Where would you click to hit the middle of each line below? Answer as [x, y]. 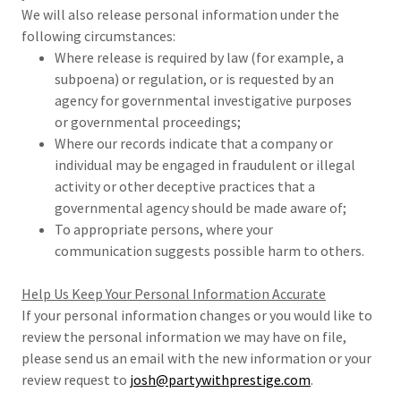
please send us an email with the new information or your [196, 358]
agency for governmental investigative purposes [203, 100]
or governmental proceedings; [147, 122]
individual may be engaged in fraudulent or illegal [205, 165]
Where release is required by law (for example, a [199, 57]
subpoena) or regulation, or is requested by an [194, 79]
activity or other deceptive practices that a [184, 186]
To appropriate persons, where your [163, 229]
